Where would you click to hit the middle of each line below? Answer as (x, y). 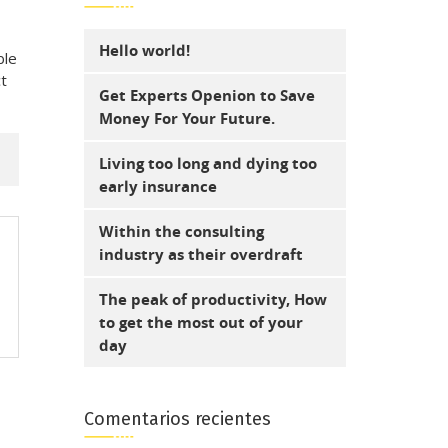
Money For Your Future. (186, 118)
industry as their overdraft (200, 254)
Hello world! (144, 50)
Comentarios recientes (177, 418)
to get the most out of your (200, 322)
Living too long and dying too (207, 163)
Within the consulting (181, 231)
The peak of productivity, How (212, 299)
